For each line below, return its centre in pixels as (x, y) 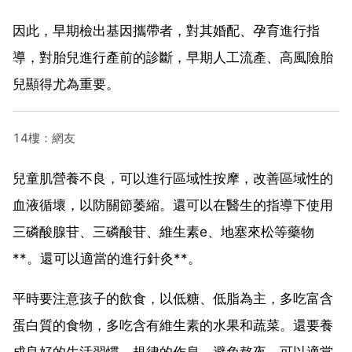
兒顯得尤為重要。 (66, 84)
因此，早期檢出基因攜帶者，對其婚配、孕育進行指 (166, 30)
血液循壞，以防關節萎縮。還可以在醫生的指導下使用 (173, 205)
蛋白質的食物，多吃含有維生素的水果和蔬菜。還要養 (173, 325)
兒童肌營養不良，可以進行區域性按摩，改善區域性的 (173, 178)
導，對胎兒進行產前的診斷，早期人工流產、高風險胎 (173, 57)
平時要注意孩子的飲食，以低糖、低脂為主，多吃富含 (173, 298)
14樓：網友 (44, 137)
